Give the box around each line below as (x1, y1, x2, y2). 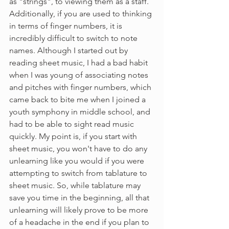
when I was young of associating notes (9, 70, 150, 80)
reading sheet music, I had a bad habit (9, 58, 150, 68)
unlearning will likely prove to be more (9, 205, 150, 215)
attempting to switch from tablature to (9, 168, 149, 178)
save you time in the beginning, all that (9, 193, 151, 203)
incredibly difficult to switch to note (9, 33, 140, 43)
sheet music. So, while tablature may (9, 180, 143, 191)
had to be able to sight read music (9, 119, 136, 129)
